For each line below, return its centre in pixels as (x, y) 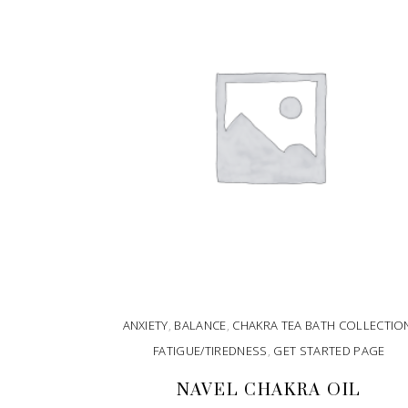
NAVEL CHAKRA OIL (269, 390)
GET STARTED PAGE (329, 350)
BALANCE (200, 325)
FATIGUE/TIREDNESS (210, 350)
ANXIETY (145, 325)
